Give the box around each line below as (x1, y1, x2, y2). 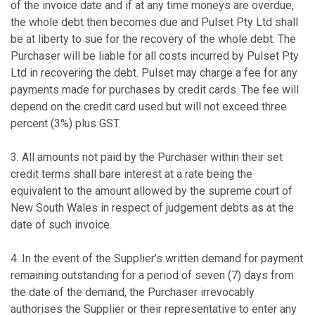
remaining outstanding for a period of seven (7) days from (11, 269, 294, 282)
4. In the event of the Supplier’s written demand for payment (11, 252, 303, 265)
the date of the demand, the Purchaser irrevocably (11, 285, 255, 299)
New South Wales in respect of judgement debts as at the (11, 201, 294, 214)
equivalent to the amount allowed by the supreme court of (11, 184, 292, 198)
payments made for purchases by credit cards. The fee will (11, 83, 299, 96)
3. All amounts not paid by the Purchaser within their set (11, 150, 283, 164)
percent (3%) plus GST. (11, 117, 120, 130)
